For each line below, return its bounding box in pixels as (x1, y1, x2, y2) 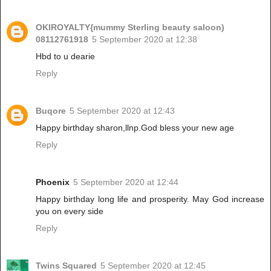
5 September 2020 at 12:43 (70, 106, 175, 116)
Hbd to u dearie (36, 51, 95, 62)
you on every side (36, 206, 103, 217)
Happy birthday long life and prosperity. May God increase (36, 194, 264, 204)
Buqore (36, 106, 66, 116)
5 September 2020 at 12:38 (92, 34, 197, 45)
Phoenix (36, 177, 70, 188)
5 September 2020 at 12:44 (73, 177, 178, 188)
